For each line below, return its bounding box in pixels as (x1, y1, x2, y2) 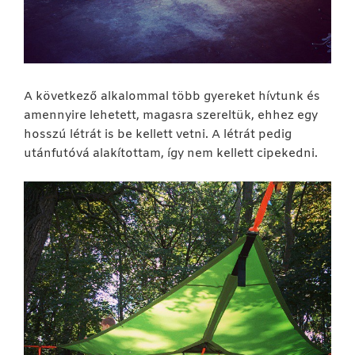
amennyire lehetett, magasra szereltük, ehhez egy (24, 108, 318, 124)
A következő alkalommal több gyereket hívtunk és (24, 89, 320, 105)
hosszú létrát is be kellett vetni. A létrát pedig (24, 127, 292, 143)
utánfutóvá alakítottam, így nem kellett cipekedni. (24, 146, 318, 162)
